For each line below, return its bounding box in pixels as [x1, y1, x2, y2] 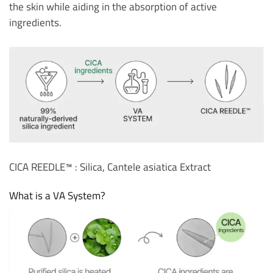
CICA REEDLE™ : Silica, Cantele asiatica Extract [9, 158, 211, 174]
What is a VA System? [9, 188, 105, 204]
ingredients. [9, 15, 62, 30]
